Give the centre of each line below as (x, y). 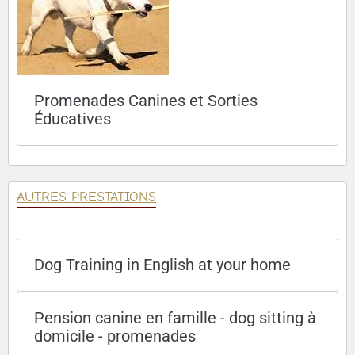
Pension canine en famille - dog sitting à (175, 318)
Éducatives (73, 119)
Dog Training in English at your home (162, 265)
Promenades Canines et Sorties (146, 101)
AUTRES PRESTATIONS (86, 196)
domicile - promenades (115, 336)
